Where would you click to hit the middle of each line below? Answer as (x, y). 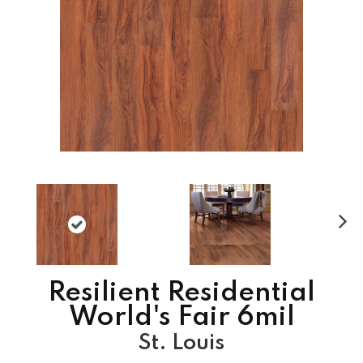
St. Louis (181, 343)
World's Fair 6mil (181, 317)
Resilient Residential (181, 293)
